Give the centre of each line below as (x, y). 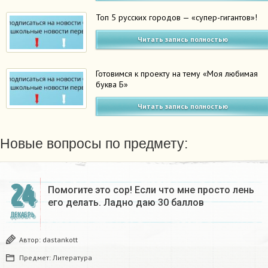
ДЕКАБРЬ (22, 215)
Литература (72, 257)
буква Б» (112, 84)
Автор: (31, 239)
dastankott (60, 239)
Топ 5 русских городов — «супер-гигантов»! (177, 18)
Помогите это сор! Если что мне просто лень (151, 190)
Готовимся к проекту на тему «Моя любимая (177, 73)
